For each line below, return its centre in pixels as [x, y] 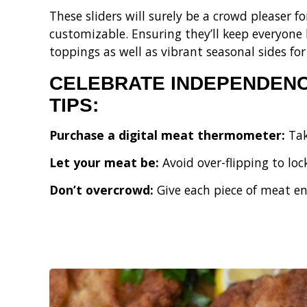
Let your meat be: [106, 162]
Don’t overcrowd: [103, 189]
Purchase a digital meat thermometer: [169, 135]
